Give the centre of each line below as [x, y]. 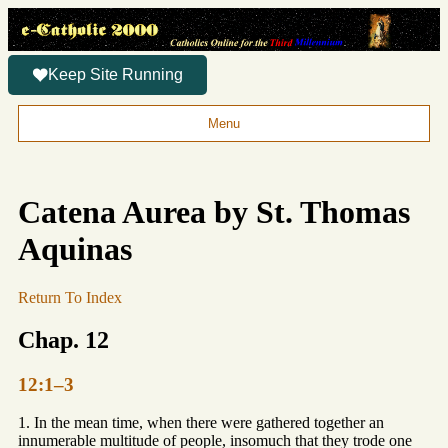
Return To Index [70, 297]
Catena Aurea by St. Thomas [214, 211]
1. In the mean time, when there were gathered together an [201, 423]
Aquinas [75, 248]
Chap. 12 [63, 339]
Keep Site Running [115, 75]
